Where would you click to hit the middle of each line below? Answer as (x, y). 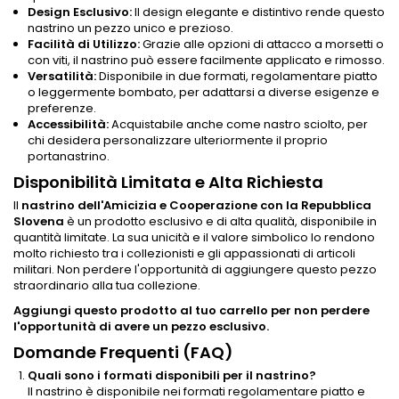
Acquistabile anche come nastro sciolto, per (238, 124)
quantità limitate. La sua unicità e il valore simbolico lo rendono (194, 237)
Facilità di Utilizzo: (84, 44)
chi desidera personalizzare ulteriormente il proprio (178, 140)
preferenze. (62, 108)
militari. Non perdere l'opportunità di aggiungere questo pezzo (195, 269)
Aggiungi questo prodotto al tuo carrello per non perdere (191, 310)
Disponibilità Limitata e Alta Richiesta (168, 182)
